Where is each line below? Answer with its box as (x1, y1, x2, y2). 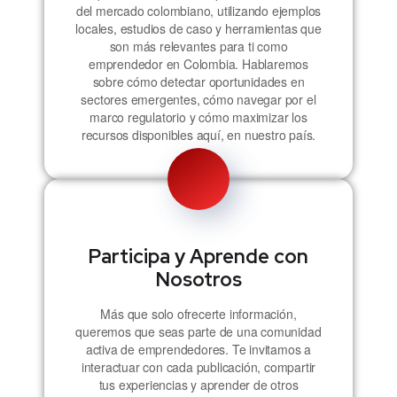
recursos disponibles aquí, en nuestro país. (81, 125, 316, 144)
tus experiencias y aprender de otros (98, 375, 299, 393)
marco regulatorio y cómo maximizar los (90, 107, 307, 126)
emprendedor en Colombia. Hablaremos (88, 54, 308, 73)
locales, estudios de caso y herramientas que (75, 19, 322, 37)
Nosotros (155, 266, 242, 292)
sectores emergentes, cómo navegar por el (81, 90, 316, 108)
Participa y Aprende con (89, 243, 308, 269)
